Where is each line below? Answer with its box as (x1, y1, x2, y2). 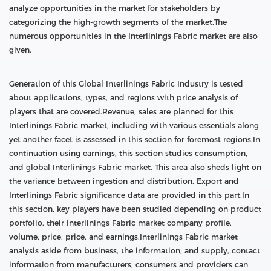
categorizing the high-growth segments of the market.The (9, 17, 227, 27)
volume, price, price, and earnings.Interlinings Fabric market (9, 232, 238, 241)
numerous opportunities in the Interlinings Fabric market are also (9, 31, 258, 41)
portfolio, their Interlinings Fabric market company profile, (9, 218, 232, 227)
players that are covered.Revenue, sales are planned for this (9, 106, 233, 116)
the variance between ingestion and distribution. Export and (9, 176, 239, 186)
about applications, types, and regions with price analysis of (9, 93, 238, 102)
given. (9, 45, 31, 54)
